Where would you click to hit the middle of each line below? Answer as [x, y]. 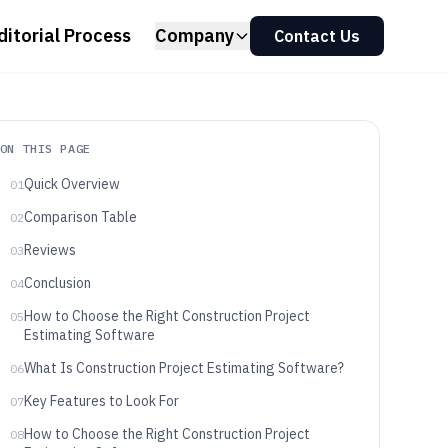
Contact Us [317, 36]
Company [194, 35]
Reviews [49, 250]
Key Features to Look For [101, 401]
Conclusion [57, 283]
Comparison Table [80, 217]
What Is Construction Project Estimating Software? [183, 368]
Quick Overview [71, 184]
